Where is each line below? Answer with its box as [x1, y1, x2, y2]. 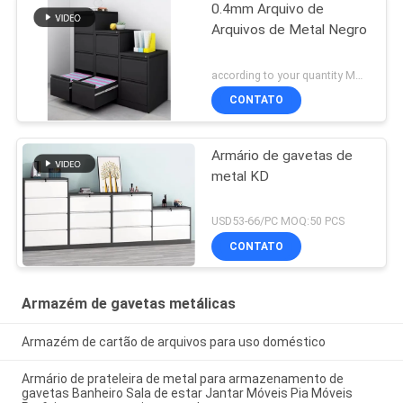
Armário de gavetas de [211, 147, 354, 164]
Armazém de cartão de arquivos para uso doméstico [21, 335, 326, 350]
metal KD [211, 167, 270, 184]
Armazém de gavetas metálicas [21, 295, 236, 313]
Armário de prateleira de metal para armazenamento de [21, 371, 344, 386]
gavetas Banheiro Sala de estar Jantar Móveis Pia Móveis [21, 385, 353, 400]
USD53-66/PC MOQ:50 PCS [211, 214, 345, 228]
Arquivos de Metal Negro [211, 21, 368, 38]
